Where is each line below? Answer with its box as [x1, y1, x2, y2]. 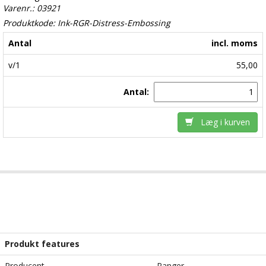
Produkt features [5, 238, 80, 250]
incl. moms [211, 37, 258, 49]
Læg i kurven [194, 116, 250, 128]
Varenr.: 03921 [3, 2, 61, 14]
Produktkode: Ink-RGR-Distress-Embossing [3, 17, 170, 29]
